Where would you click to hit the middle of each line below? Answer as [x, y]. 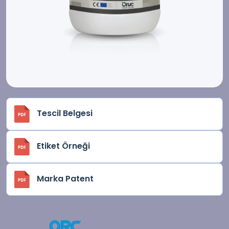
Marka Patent [65, 179]
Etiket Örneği [63, 146]
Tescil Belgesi [65, 113]
